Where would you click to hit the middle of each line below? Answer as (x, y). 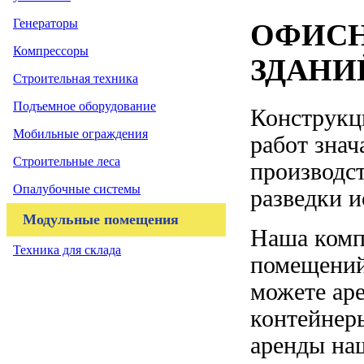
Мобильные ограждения (80, 134)
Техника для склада (67, 250)
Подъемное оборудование (84, 106)
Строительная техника (76, 78)
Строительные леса (67, 161)
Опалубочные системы (77, 189)
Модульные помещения (101, 219)
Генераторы (45, 23)
